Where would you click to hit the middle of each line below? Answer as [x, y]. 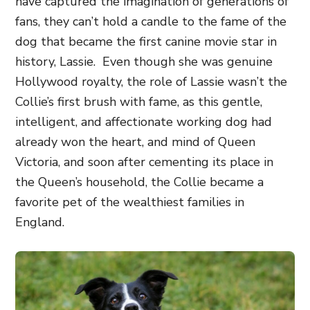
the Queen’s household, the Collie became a [139, 182]
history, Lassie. [59, 62]
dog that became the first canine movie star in [146, 42]
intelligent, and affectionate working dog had [144, 122]
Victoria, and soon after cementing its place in [144, 162]
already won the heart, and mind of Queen [135, 142]
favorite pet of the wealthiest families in [130, 202]
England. [42, 222]
